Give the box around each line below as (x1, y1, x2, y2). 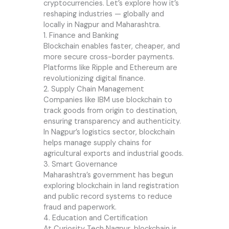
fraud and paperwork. (43, 202, 117, 213)
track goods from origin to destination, (43, 106, 177, 116)
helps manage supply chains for (43, 138, 151, 148)
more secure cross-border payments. (43, 52, 174, 62)
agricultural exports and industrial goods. (43, 149, 184, 159)
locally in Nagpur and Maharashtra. (43, 20, 161, 30)
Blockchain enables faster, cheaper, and (43, 41, 180, 52)
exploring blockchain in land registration (43, 181, 179, 191)
